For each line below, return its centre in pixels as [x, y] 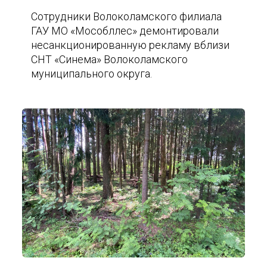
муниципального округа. [92, 74]
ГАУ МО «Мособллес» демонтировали [125, 31]
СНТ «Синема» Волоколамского [110, 59]
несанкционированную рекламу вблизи [131, 45]
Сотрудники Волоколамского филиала [127, 16]
